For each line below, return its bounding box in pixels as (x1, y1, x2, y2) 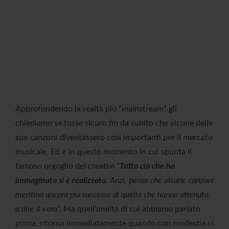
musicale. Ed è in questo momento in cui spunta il (15, 147, 192, 156)
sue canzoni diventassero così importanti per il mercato (15, 133, 213, 142)
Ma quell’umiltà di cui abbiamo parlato (63, 204, 200, 213)
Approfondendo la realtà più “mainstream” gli (15, 104, 177, 113)
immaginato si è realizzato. (15, 176, 108, 185)
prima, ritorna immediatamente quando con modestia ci (15, 219, 214, 227)
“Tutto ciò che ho (117, 162, 175, 170)
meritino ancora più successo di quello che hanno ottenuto (15, 190, 209, 199)
